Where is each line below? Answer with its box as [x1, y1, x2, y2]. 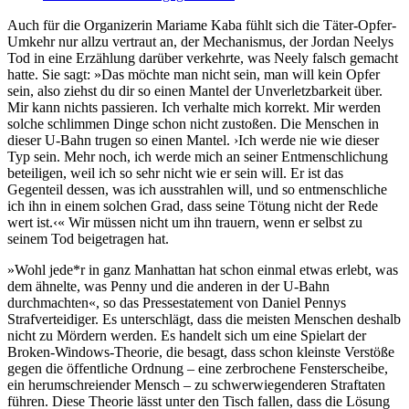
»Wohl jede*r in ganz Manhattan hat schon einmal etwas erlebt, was [7, 262, 398, 278]
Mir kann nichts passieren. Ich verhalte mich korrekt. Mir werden [7, 100, 381, 116]
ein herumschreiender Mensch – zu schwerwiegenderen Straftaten [7, 377, 385, 393]
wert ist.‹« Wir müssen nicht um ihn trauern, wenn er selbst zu [7, 215, 362, 231]
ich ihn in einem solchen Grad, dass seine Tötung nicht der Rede [7, 198, 378, 215]
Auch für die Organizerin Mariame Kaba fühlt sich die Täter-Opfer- [7, 17, 396, 34]
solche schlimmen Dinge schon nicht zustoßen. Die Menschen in [7, 116, 379, 132]
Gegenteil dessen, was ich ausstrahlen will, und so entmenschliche [7, 182, 387, 198]
